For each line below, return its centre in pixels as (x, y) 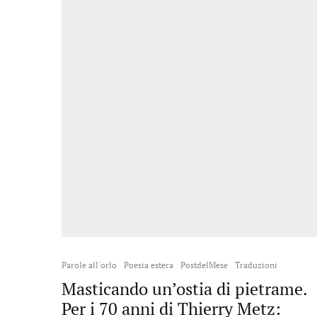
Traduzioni (256, 265)
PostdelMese (204, 265)
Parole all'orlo (89, 265)
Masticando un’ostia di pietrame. (184, 289)
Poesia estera (149, 265)
